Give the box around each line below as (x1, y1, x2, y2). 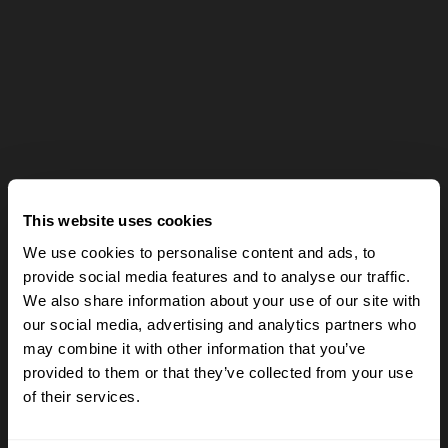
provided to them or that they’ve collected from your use (23, 363, 413, 381)
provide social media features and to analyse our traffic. (23, 267, 411, 285)
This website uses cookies (23, 212, 213, 230)
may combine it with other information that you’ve (23, 339, 366, 357)
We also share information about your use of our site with (23, 291, 421, 309)
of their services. (23, 387, 140, 405)
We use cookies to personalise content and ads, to (23, 243, 376, 261)
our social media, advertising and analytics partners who (23, 315, 416, 333)
